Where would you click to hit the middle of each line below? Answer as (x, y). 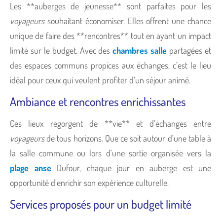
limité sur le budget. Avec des (61, 50)
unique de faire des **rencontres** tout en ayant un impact (110, 35)
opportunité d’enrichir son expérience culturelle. (89, 182)
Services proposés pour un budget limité (101, 204)
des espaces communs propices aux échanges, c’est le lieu (110, 65)
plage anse (31, 167)
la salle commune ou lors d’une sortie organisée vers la (110, 153)
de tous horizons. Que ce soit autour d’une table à (128, 138)
